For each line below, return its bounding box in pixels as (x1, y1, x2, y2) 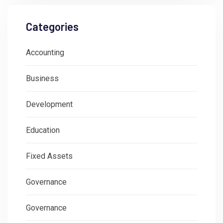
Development (26, 99, 73, 109)
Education (26, 125, 60, 135)
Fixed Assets (26, 151, 73, 161)
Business (26, 73, 59, 83)
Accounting (26, 47, 64, 57)
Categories (26, 19, 79, 33)
